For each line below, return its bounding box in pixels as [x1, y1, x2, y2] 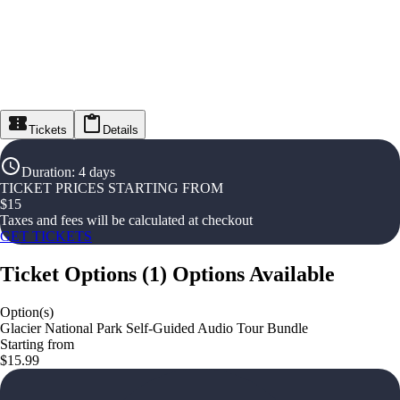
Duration [21, 164, 71, 179]
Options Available [172, 262, 335, 286]
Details [103, 123, 138, 137]
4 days [79, 164, 115, 179]
